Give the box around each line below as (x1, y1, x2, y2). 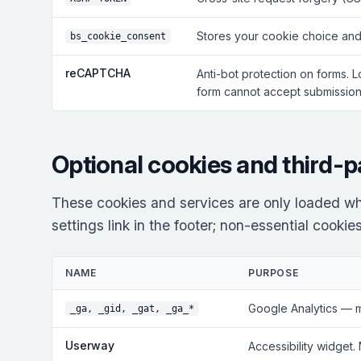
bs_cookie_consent (70, 31, 166, 42)
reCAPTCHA (65, 66, 131, 80)
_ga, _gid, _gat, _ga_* (70, 303, 194, 314)
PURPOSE (248, 267, 299, 279)
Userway (65, 338, 114, 352)
